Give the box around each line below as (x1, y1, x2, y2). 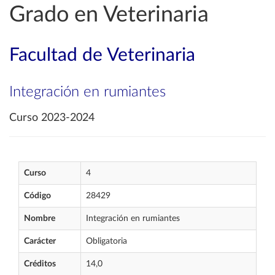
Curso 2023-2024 (9, 112, 95, 123)
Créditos (24, 260, 56, 268)
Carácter (24, 237, 56, 246)
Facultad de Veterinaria (9, 46, 195, 64)
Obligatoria (86, 237, 127, 246)
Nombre (24, 214, 55, 223)
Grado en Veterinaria (9, 4, 209, 26)
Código (24, 192, 51, 200)
